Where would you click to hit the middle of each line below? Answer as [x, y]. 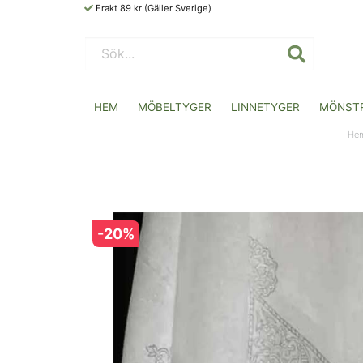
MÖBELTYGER [175, 107]
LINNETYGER [265, 107]
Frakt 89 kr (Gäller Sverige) [154, 8]
